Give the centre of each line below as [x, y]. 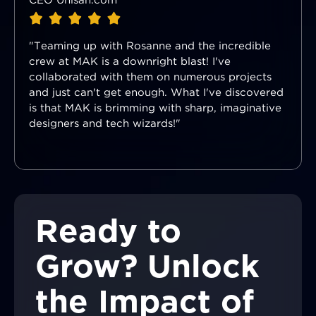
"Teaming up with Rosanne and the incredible [150, 47]
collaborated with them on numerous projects [150, 78]
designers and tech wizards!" [105, 124]
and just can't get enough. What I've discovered [156, 93]
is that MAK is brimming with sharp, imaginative [155, 109]
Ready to [108, 233]
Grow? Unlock [147, 268]
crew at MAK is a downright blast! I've [130, 62]
